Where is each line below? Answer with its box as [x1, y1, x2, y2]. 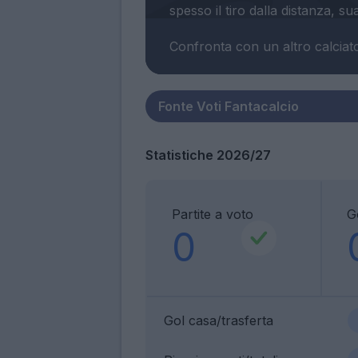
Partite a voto [172, 205, 253, 222]
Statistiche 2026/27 [145, 146, 271, 163]
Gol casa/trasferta [164, 312, 273, 328]
